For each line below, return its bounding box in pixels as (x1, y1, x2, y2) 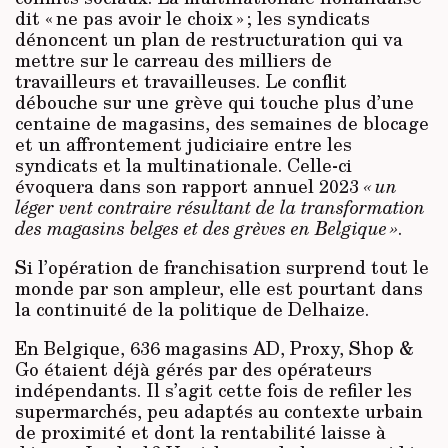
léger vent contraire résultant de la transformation (15, 194, 425, 221)
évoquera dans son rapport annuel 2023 (15, 173, 364, 200)
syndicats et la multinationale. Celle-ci (15, 152, 352, 179)
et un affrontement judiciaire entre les (15, 131, 352, 158)
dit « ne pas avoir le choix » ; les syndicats (15, 5, 370, 32)
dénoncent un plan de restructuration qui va (15, 26, 403, 53)
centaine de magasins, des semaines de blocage (15, 110, 429, 137)
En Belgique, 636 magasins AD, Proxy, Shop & (15, 335, 414, 362)
